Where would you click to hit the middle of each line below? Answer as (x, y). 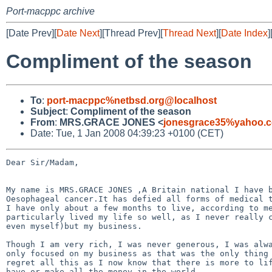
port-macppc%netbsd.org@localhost (132, 100)
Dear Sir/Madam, (42, 162)
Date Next (78, 33)
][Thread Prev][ (131, 33)
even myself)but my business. (76, 226)
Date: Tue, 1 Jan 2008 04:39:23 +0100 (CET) (127, 133)
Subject (48, 111)
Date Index (244, 33)
